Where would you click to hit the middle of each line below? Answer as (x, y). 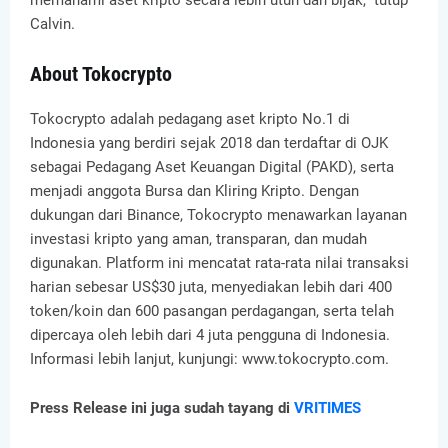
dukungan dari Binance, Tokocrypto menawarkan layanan (218, 214)
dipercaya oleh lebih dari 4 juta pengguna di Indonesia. (210, 334)
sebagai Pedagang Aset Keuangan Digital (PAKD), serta (212, 166)
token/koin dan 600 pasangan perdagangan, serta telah (212, 310)
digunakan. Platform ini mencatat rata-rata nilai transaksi (219, 262)
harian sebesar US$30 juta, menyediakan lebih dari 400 (211, 286)
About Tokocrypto (101, 73)
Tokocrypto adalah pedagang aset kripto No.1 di (190, 118)
